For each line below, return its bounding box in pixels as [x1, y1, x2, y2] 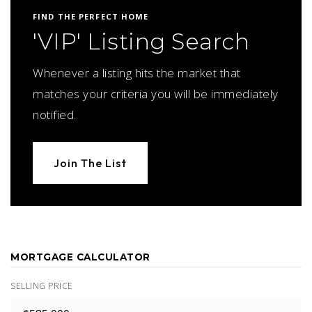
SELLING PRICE [10, 280, 73, 292]
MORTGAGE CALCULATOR [10, 251, 150, 263]
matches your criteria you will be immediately [33, 86, 279, 102]
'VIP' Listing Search [33, 28, 249, 55]
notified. [33, 107, 77, 123]
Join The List [54, 156, 127, 170]
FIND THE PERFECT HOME [33, 11, 149, 22]
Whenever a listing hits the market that [33, 65, 241, 81]
